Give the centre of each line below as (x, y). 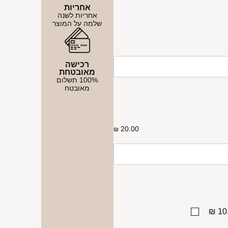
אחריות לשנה (77, 15)
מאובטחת (77, 72)
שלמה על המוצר (77, 23)
